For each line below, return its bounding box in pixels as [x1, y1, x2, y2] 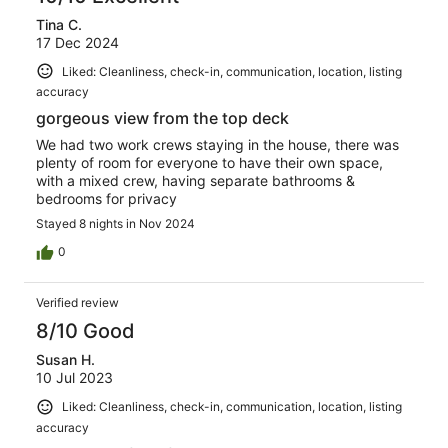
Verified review [36, 295, 119, 311]
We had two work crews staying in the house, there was [36, 136, 399, 154]
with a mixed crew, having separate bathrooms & [36, 172, 355, 190]
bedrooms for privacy [36, 190, 177, 208]
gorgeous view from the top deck [36, 108, 289, 129]
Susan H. [36, 351, 95, 369]
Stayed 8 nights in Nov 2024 [36, 216, 195, 232]
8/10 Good [36, 319, 135, 344]
